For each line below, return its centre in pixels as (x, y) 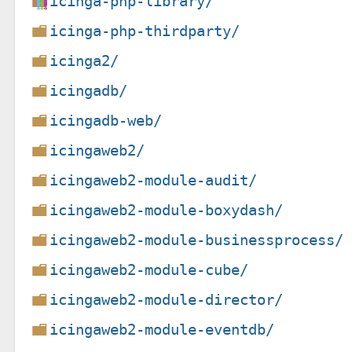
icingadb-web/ (106, 120)
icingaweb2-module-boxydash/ (167, 210)
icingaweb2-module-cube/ (149, 269)
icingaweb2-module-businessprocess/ (197, 240)
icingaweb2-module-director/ (167, 299)
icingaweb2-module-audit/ (154, 180)
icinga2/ (84, 60)
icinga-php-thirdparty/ (145, 31)
